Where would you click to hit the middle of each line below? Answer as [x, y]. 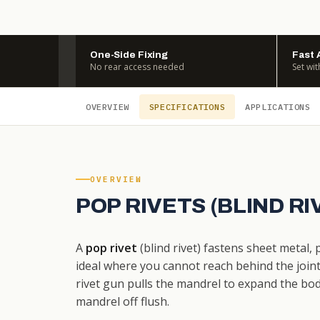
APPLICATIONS [278, 106]
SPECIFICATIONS [187, 106]
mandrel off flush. [122, 301]
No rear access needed [137, 67]
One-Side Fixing [129, 55]
